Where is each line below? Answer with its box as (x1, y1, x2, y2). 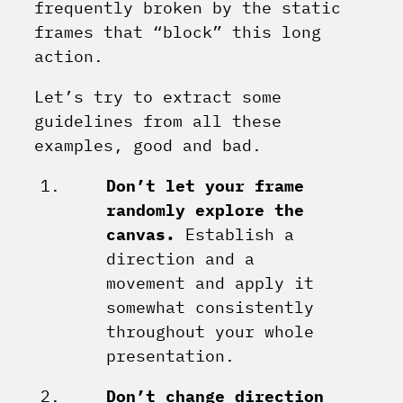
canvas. (106, 224, 175, 246)
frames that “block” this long (34, 22, 321, 43)
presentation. (106, 345, 235, 367)
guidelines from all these (34, 111, 282, 132)
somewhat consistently (106, 297, 314, 318)
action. (34, 46, 103, 67)
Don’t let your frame (106, 175, 304, 197)
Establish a (175, 224, 294, 246)
